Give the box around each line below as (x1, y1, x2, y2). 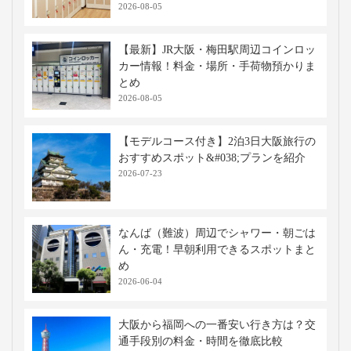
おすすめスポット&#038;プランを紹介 (118, 152, 306, 164)
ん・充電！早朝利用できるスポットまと (118, 244, 316, 255)
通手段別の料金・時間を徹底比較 (118, 335, 283, 347)
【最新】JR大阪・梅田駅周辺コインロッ (118, 44, 316, 56)
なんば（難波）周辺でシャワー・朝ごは (118, 227, 316, 239)
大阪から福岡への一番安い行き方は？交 (118, 319, 316, 331)
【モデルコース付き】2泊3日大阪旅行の (118, 136, 316, 147)
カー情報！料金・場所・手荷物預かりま (118, 60, 316, 72)
